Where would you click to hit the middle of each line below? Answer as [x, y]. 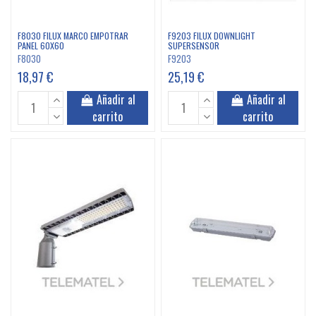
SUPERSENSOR [194, 46]
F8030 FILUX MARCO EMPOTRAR [73, 36]
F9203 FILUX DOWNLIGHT [212, 36]
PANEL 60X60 [41, 46]
